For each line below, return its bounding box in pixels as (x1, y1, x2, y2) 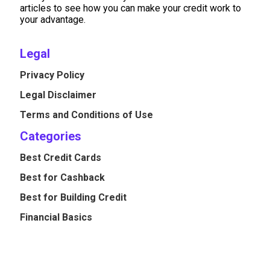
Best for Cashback (20, 172, 105, 184)
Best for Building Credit (20, 192, 127, 204)
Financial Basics (20, 212, 92, 224)
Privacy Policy (20, 69, 84, 81)
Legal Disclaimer (20, 89, 96, 101)
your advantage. (20, 14, 86, 26)
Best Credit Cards (20, 152, 101, 164)
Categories (20, 129, 81, 144)
